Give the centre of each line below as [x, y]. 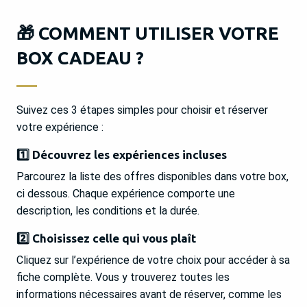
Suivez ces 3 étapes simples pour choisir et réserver [142, 110]
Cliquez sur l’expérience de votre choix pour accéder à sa [153, 260]
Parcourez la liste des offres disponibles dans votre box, [152, 176]
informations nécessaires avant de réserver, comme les [149, 294]
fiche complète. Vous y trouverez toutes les [123, 277]
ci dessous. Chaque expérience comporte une [126, 194]
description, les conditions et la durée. [108, 211]
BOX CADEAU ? [80, 58]
